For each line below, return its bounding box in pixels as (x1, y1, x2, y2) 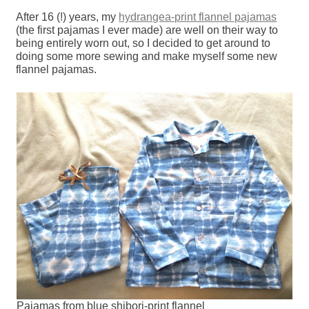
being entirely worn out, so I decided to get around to (16, 37, 271, 49)
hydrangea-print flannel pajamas (119, 10, 277, 23)
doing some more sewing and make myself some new (16, 50, 278, 62)
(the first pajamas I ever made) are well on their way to (16, 23, 279, 36)
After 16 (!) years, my (16, 10, 119, 23)
